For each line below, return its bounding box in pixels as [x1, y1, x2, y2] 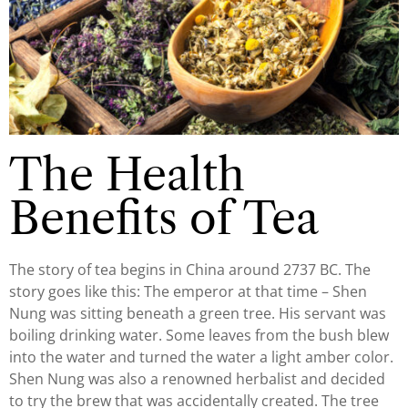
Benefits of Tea [9, 191, 319, 246]
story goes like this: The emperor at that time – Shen [9, 281, 367, 302]
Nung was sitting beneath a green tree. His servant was [9, 303, 386, 324]
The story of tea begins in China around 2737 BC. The [9, 260, 371, 280]
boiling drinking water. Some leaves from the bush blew [9, 325, 389, 346]
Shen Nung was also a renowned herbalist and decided [9, 369, 385, 390]
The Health [9, 148, 245, 202]
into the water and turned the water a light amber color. [9, 347, 393, 368]
